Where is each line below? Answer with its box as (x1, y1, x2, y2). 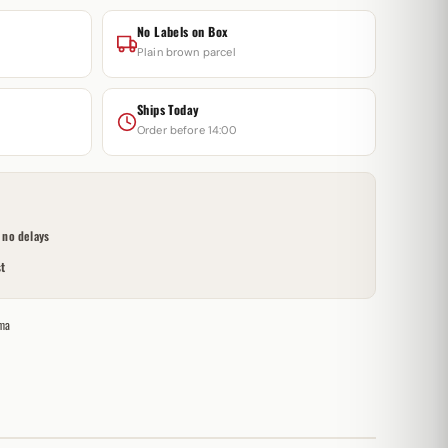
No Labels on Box (136, 22, 229, 41)
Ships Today (136, 100, 200, 119)
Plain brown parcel (136, 45, 236, 59)
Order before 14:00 (136, 123, 236, 137)
